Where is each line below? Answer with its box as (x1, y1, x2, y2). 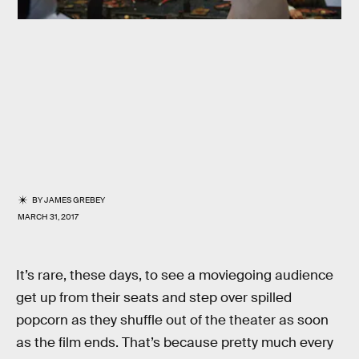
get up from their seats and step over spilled (16, 289, 292, 306)
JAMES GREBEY (44, 195, 106, 205)
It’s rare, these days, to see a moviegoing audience (16, 267, 333, 284)
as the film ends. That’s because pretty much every (16, 334, 333, 351)
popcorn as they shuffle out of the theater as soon (16, 312, 329, 329)
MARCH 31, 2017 (18, 212, 79, 222)
